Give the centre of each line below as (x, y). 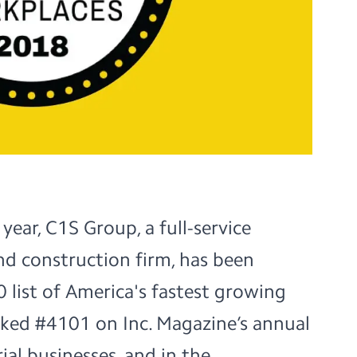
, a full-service (194, 227)
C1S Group (91, 227)
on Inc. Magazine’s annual (200, 323)
